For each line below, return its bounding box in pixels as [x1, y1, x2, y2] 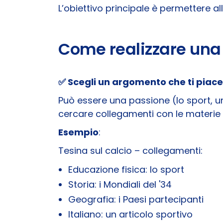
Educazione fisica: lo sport [68, 163, 184, 176]
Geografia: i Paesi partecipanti [68, 193, 204, 206]
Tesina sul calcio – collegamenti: [58, 144, 203, 157]
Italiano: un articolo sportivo [68, 208, 193, 221]
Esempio [58, 125, 99, 138]
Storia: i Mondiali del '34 [68, 178, 172, 191]
